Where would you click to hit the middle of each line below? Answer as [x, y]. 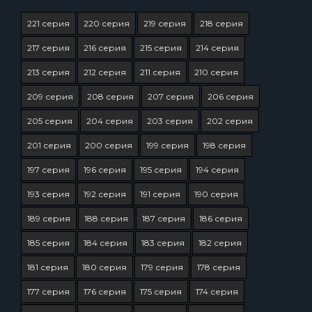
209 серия [50, 96]
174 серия [217, 291]
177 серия [48, 291]
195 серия [161, 170]
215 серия [161, 48]
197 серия [48, 170]
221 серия [48, 23]
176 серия [105, 291]
